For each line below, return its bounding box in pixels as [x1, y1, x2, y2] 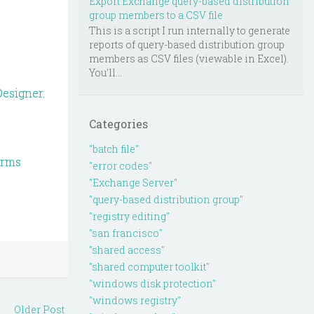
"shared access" [89, 243, 165, 257]
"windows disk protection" [89, 277, 216, 291]
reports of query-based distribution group [89, 38, 285, 52]
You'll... [89, 66, 122, 80]
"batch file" [89, 142, 139, 156]
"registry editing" [89, 210, 170, 224]
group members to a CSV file [89, 8, 223, 22]
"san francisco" [89, 226, 163, 240]
